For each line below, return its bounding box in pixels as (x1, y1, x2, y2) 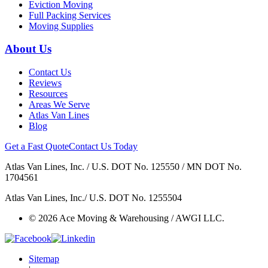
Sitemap (29, 254, 59, 264)
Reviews (29, 78, 62, 89)
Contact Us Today (69, 141, 138, 152)
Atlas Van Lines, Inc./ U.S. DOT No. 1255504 (5, 193, 182, 203)
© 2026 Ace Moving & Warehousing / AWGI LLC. (29, 213, 224, 224)
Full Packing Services (29, 10, 111, 20)
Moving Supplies (29, 20, 93, 31)
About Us (5, 42, 51, 56)
